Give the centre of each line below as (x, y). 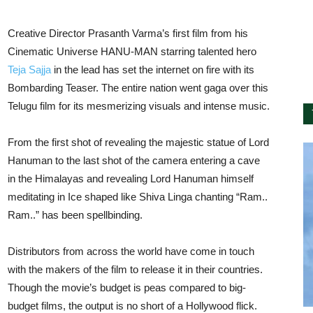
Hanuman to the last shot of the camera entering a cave (134, 160)
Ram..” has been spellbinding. (75, 215)
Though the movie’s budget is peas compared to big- (127, 287)
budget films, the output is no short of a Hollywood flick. (132, 306)
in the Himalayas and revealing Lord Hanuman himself (131, 179)
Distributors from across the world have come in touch (131, 251)
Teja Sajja (29, 70)
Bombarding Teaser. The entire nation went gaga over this (138, 88)
